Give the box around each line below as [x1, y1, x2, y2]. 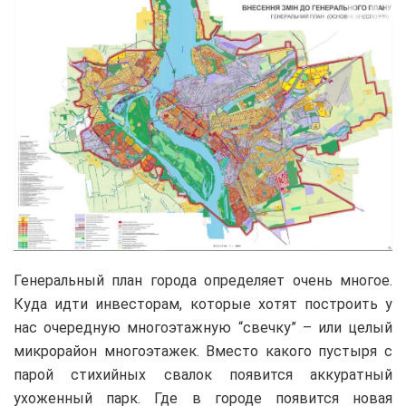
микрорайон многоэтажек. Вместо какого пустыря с [14, 342, 392, 360]
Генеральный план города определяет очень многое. [14, 271, 392, 289]
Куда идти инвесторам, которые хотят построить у [14, 295, 392, 313]
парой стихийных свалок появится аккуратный [14, 365, 392, 383]
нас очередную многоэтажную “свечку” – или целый [14, 318, 392, 336]
